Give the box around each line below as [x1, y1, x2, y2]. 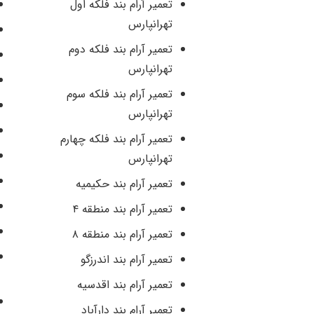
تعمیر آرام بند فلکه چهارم [60, 130, 172, 149]
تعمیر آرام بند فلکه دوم [69, 41, 172, 59]
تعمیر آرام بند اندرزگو [81, 251, 172, 269]
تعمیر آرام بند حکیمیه [76, 175, 172, 193]
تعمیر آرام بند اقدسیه [77, 276, 172, 294]
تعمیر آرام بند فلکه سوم [67, 86, 172, 104]
